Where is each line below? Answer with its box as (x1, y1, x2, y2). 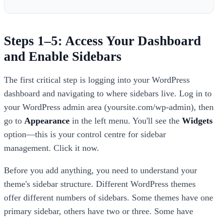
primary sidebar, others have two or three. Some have (4, 206, 193, 216)
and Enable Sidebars (4, 49, 122, 64)
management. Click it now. (4, 143, 99, 153)
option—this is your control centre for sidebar (4, 129, 166, 140)
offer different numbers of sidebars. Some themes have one (4, 192, 213, 202)
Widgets (182, 116, 213, 126)
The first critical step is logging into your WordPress (4, 75, 190, 85)
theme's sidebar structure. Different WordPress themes (4, 179, 196, 189)
